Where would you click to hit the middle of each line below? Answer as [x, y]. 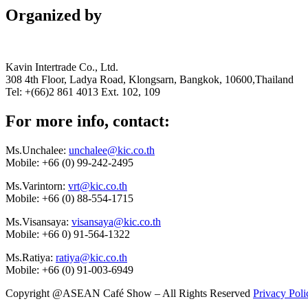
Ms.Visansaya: [38, 222]
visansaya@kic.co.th [116, 222]
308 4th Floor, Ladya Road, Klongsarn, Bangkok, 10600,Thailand [150, 80]
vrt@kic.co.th [98, 186]
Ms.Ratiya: [31, 258]
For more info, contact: [88, 121]
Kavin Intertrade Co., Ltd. [62, 67]
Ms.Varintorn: [37, 186]
